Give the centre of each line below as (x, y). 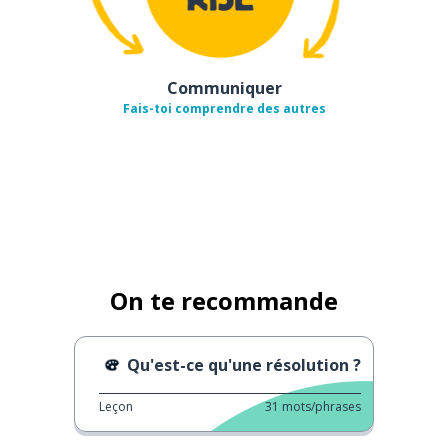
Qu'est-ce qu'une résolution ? (244, 364)
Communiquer (224, 87)
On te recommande (224, 300)
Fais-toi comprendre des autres (224, 108)
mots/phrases (321, 406)
